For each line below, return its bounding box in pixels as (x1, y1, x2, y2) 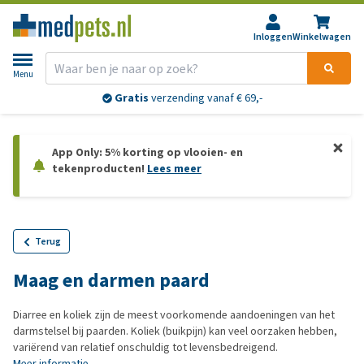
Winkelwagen (292, 30, 351, 43)
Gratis (114, 90, 149, 106)
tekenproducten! (52, 161, 147, 176)
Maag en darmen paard (13, 267, 210, 293)
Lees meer (147, 161, 201, 176)
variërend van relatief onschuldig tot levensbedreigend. (13, 340, 278, 355)
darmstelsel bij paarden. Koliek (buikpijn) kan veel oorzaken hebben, (13, 323, 337, 339)
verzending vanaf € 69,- (148, 90, 262, 106)
